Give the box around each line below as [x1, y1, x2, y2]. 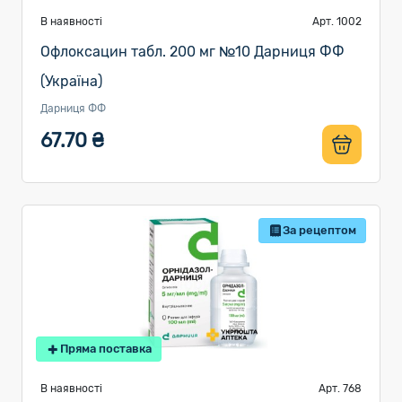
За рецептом [283, 223, 356, 237]
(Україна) [40, 73, 102, 90]
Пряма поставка [60, 342, 152, 355]
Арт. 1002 [312, 15, 362, 28]
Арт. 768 [319, 382, 362, 395]
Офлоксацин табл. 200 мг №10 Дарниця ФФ [40, 43, 345, 60]
